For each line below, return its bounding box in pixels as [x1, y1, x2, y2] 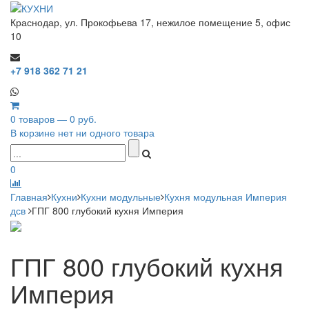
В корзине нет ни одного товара [10, 126, 154, 140]
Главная [10, 190, 48, 204]
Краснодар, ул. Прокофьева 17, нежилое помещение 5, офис [10, 15, 290, 30]
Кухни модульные [81, 190, 161, 204]
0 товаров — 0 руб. [10, 112, 97, 126]
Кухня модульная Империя [164, 190, 287, 204]
